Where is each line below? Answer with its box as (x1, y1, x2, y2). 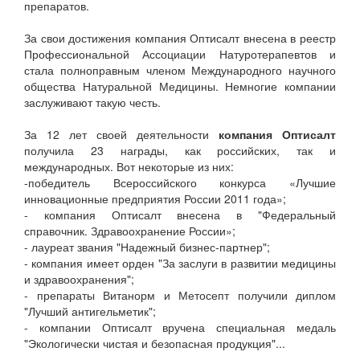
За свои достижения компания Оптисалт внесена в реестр (24, 30, 336, 46)
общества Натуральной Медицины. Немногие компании (24, 78, 336, 94)
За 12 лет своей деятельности (24, 126, 219, 142)
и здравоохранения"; (24, 271, 134, 287)
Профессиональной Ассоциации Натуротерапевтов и (24, 46, 336, 62)
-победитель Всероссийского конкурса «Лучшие (24, 174, 336, 190)
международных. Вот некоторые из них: (24, 158, 234, 174)
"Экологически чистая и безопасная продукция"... (24, 335, 285, 351)
